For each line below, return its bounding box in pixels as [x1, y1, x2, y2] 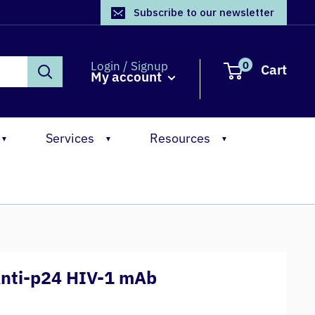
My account [91, 67, 165, 85]
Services [46, 130, 94, 146]
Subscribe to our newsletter [134, 6, 274, 19]
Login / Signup [91, 58, 168, 74]
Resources [150, 130, 210, 146]
